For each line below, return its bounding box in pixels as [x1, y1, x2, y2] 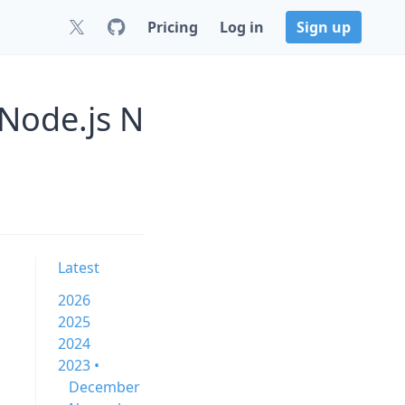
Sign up [297, 17, 351, 37]
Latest [58, 258, 99, 278]
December [69, 377, 140, 397]
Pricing [147, 17, 198, 37]
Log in [220, 17, 264, 37]
